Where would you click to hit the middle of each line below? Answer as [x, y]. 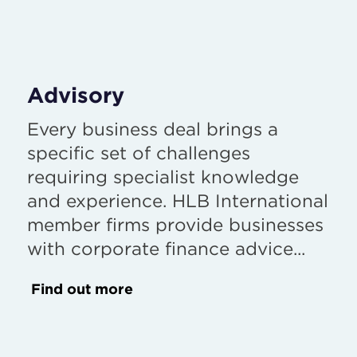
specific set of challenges [139, 153]
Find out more [82, 289]
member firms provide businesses [175, 225]
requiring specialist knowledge [163, 177]
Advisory [76, 94]
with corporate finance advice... [166, 249]
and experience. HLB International [178, 201]
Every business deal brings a [153, 129]
